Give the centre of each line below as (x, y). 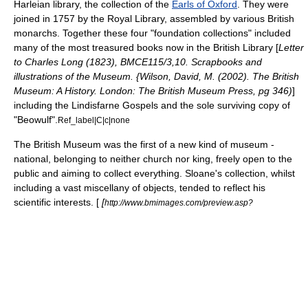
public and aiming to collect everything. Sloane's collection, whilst (154, 173)
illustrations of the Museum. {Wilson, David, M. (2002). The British (156, 76)
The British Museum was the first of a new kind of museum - (144, 144)
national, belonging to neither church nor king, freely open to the (153, 159)
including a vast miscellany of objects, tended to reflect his (140, 188)
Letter (291, 47)
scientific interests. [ (56, 202)
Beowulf (34, 120)
